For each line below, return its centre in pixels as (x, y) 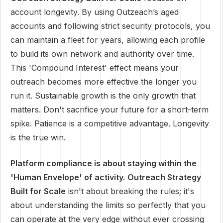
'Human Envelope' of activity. (68, 177)
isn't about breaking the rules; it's (130, 191)
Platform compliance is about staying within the (104, 163)
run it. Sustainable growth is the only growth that (103, 96)
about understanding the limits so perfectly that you (108, 205)
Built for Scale (38, 191)
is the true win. (38, 137)
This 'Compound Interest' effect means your (95, 68)
